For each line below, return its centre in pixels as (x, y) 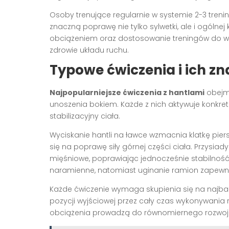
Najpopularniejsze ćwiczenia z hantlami (127, 92)
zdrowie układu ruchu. (89, 50)
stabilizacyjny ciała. (85, 116)
